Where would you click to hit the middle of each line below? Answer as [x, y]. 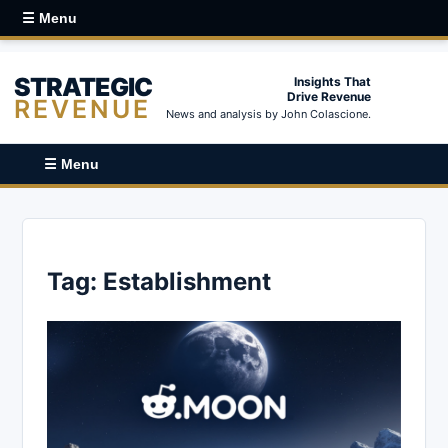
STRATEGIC [83, 86]
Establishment [187, 281]
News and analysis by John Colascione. [268, 114]
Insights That [332, 81]
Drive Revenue [329, 96]
